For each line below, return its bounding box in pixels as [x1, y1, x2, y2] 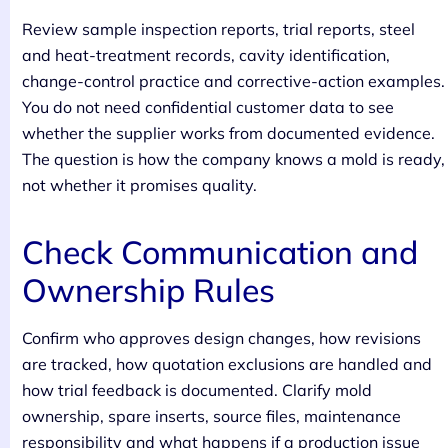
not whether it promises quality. [22, 174, 257, 195]
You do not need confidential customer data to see [22, 96, 394, 117]
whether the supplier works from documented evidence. [22, 122, 435, 143]
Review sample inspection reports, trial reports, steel [22, 18, 415, 39]
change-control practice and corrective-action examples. [22, 70, 445, 91]
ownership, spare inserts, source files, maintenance [22, 405, 401, 426]
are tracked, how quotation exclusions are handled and [22, 353, 432, 374]
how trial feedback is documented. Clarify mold [22, 379, 372, 400]
